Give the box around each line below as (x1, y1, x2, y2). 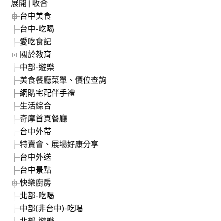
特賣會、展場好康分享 (20, 139, 99, 148)
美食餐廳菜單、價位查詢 (20, 74, 107, 84)
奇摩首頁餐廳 (20, 113, 68, 123)
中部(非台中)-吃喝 (20, 203, 83, 213)
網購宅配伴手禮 (20, 87, 75, 97)
